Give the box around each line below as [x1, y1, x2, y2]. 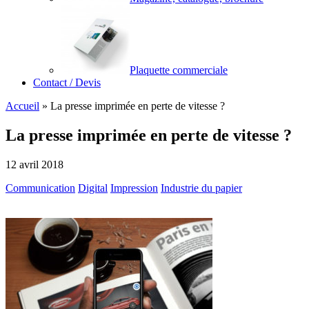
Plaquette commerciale [130, 64, 228, 77]
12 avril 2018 [6, 159, 63, 171]
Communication [6, 182, 75, 195]
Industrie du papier [161, 182, 242, 195]
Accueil [6, 100, 39, 112]
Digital [78, 182, 108, 195]
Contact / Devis [33, 77, 101, 89]
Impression [110, 182, 158, 195]
